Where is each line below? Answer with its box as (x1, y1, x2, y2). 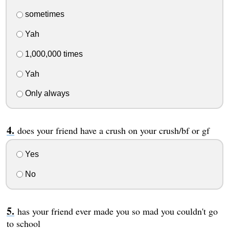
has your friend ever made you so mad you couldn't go (17, 204, 218, 217)
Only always (22, 89, 70, 98)
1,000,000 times (22, 49, 83, 58)
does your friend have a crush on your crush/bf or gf (17, 124, 210, 137)
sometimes (22, 10, 64, 19)
